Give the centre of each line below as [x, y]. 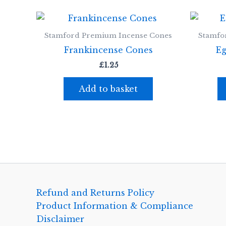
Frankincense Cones [108, 50]
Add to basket [108, 89]
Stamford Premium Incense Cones [108, 36]
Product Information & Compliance [115, 206]
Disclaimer [60, 219]
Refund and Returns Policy [95, 193]
